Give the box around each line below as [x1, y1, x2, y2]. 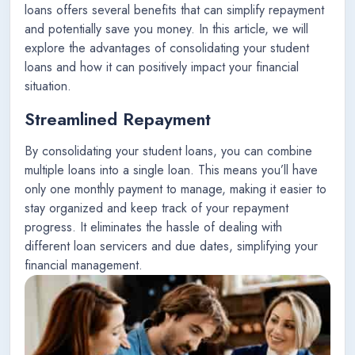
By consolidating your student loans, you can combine [25, 142, 312, 161]
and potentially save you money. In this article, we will [25, 20, 308, 39]
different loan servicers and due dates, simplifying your [25, 237, 318, 256]
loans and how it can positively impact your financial [25, 58, 299, 77]
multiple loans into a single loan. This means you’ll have [25, 161, 318, 180]
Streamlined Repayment [25, 106, 211, 132]
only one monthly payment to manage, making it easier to [25, 180, 326, 199]
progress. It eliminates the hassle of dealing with [25, 218, 282, 237]
